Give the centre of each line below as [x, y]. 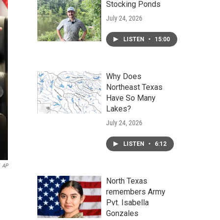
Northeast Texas [134, 87]
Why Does [124, 76]
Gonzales [122, 213]
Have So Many [131, 98]
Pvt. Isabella [127, 203]
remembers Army [136, 192]
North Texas [127, 181]
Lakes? [119, 109]
